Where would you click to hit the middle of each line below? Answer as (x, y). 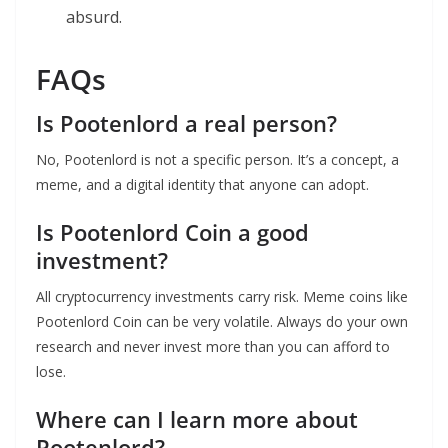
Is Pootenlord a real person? (186, 122)
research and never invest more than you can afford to (213, 346)
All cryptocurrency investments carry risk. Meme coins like (222, 296)
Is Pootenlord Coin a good (172, 231)
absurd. (94, 16)
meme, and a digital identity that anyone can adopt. (202, 184)
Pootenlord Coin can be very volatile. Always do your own (222, 321)
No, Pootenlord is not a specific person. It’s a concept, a (217, 159)
